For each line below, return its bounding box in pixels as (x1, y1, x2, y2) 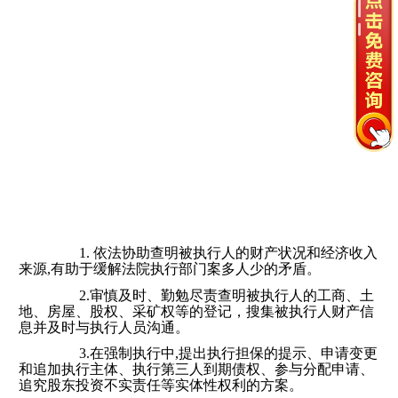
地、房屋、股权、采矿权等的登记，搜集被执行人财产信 (19, 303, 374, 319)
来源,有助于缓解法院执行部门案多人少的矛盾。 (19, 261, 321, 277)
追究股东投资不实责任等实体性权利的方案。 (19, 377, 303, 393)
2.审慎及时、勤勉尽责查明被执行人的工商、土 (51, 287, 374, 303)
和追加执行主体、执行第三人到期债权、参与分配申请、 (19, 361, 374, 377)
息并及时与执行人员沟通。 (19, 319, 189, 335)
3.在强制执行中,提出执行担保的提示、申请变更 (51, 345, 378, 361)
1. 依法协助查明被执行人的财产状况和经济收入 (51, 245, 378, 261)
